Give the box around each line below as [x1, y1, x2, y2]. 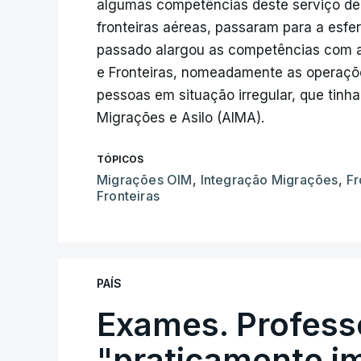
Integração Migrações [200, 172, 338, 188]
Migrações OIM [97, 172, 193, 188]
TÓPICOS [97, 153, 143, 165]
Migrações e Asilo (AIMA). [97, 110, 264, 126]
